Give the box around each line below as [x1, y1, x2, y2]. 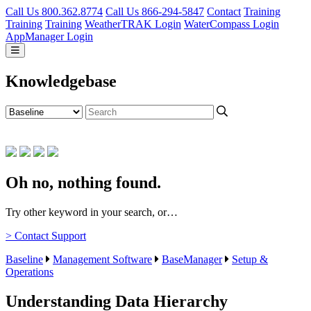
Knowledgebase [6, 72, 117, 91]
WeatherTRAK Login [85, 18, 181, 30]
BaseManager [162, 253, 222, 265]
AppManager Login [6, 31, 93, 42]
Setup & [232, 253, 268, 265]
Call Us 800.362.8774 [6, 6, 103, 17]
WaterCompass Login [184, 18, 279, 30]
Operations [6, 265, 53, 278]
